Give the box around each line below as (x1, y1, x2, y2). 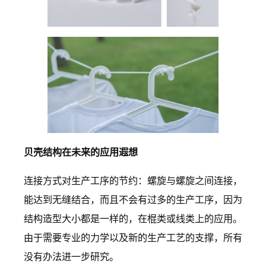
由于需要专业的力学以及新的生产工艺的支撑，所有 (24, 231, 242, 243)
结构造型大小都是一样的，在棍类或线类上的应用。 (24, 212, 242, 224)
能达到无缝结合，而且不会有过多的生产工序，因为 (24, 193, 242, 205)
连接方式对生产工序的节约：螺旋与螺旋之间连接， (24, 174, 242, 186)
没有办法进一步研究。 (24, 250, 119, 262)
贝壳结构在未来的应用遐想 (24, 145, 138, 158)
